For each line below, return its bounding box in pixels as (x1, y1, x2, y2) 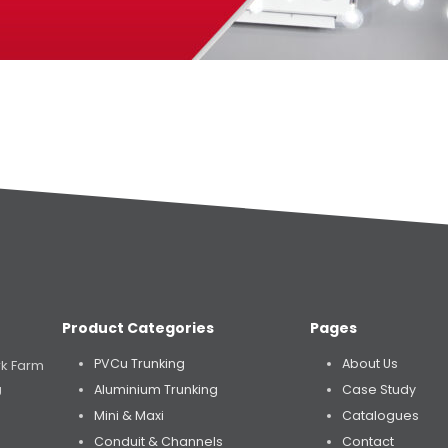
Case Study (342, 381, 417, 399)
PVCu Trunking (93, 355, 185, 373)
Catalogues (342, 407, 420, 425)
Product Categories (61, 318, 214, 339)
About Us (342, 355, 399, 373)
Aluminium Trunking (93, 381, 218, 399)
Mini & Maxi (93, 407, 164, 425)
